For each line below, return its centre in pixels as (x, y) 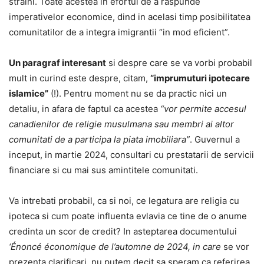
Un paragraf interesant (57, 63)
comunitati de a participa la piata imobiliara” (99, 140)
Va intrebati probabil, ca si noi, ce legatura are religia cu (124, 201)
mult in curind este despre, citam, (80, 78)
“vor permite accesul (203, 109)
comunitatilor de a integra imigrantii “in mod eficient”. (119, 32)
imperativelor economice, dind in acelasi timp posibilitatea (130, 17)
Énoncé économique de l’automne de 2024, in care (116, 247)
